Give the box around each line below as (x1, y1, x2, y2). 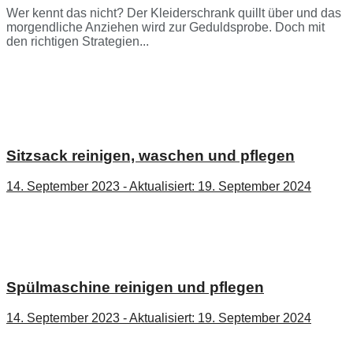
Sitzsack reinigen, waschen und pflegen (6, 147, 295, 164)
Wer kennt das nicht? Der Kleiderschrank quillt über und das (6, 6, 341, 20)
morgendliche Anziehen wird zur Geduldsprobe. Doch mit (6, 20, 325, 35)
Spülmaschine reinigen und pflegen (6, 279, 264, 296)
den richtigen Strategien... (6, 35, 149, 49)
